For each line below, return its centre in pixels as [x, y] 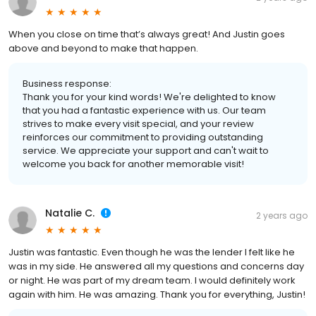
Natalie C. [70, 213]
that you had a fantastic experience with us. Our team [144, 111]
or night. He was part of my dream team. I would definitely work [152, 281]
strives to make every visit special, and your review [138, 124]
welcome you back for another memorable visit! [133, 164]
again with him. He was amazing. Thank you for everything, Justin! [157, 295]
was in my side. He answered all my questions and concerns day [156, 267]
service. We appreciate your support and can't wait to [146, 151]
